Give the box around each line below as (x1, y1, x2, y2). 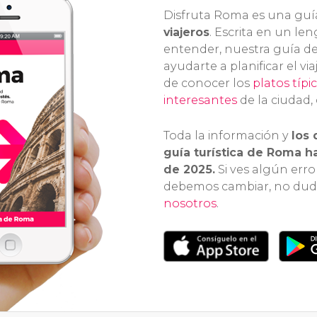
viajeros (163, 25, 209, 39)
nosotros (163, 196, 217, 210)
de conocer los (163, 76, 253, 90)
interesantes (163, 93, 237, 107)
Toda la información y (163, 128, 292, 142)
